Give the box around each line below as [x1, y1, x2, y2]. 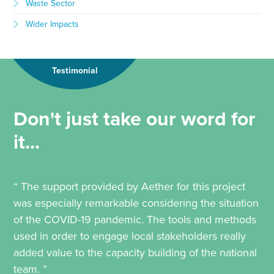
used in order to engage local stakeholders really [13, 229, 246, 243]
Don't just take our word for [13, 108, 256, 131]
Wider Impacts [26, 19, 80, 30]
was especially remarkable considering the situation [13, 196, 259, 210]
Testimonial [51, 65, 98, 76]
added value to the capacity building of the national [13, 246, 257, 260]
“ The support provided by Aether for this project [13, 180, 246, 194]
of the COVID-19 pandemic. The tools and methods [13, 213, 257, 227]
